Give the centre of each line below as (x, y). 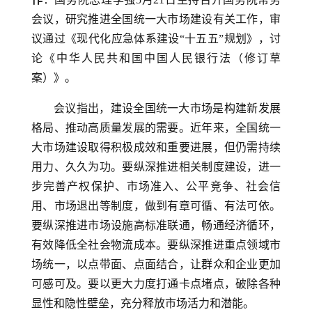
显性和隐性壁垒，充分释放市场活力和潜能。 (143, 303)
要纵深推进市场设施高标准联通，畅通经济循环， (156, 225)
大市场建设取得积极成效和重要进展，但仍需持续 (156, 147)
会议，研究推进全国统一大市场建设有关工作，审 (156, 19)
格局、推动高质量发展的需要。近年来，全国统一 (156, 128)
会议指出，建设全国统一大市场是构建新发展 (167, 108)
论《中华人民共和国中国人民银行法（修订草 (156, 58)
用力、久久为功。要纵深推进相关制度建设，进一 (156, 167)
